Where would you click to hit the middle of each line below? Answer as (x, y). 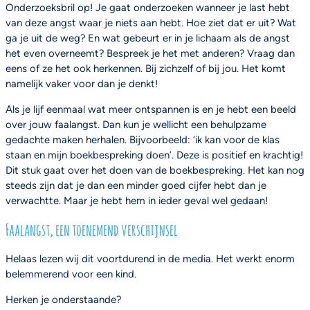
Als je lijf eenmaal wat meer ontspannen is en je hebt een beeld (151, 109)
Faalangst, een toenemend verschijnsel (93, 229)
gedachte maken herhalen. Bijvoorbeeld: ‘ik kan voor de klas (143, 139)
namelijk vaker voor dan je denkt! (83, 83)
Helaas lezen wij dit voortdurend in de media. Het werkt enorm (150, 259)
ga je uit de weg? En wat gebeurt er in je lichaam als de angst (148, 38)
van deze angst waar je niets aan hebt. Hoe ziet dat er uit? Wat (151, 22)
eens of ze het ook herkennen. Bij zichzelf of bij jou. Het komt (146, 68)
